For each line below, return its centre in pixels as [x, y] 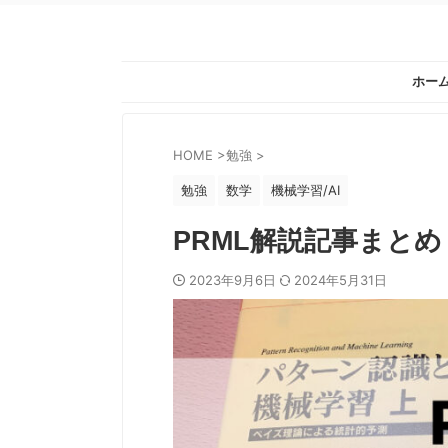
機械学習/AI [305, 190]
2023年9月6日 [234, 280]
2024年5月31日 [340, 280]
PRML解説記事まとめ [307, 241]
